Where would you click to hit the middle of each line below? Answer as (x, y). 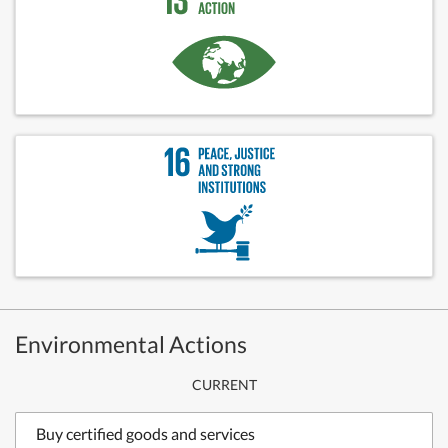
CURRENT (224, 384)
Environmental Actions (131, 344)
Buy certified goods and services (145, 433)
